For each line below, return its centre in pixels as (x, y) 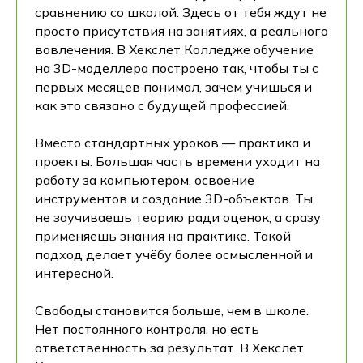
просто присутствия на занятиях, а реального (181, 30)
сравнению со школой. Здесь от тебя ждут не (181, 12)
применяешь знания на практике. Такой (163, 235)
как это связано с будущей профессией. (162, 105)
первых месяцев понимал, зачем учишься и (173, 86)
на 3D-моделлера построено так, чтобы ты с (177, 68)
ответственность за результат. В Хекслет (169, 347)
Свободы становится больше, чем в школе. (172, 310)
